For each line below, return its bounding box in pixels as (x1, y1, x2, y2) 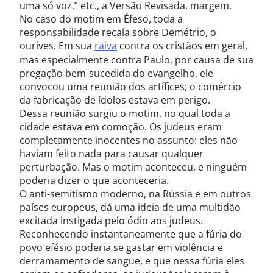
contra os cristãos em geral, (117, 39, 247, 52)
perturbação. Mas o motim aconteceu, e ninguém (19, 160, 247, 174)
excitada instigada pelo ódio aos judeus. (19, 214, 203, 227)
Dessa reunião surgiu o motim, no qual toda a (19, 107, 230, 120)
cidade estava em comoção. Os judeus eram (19, 120, 222, 133)
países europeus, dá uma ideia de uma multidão (19, 200, 241, 214)
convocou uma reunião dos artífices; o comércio (19, 80, 241, 93)
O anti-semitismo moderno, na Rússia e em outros (19, 187, 251, 200)
